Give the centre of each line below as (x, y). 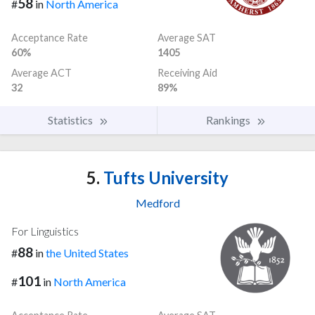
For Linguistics (45, 231)
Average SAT (187, 37)
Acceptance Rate (50, 37)
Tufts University (164, 177)
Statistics (71, 120)
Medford (157, 202)
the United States (87, 252)
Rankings (229, 120)
